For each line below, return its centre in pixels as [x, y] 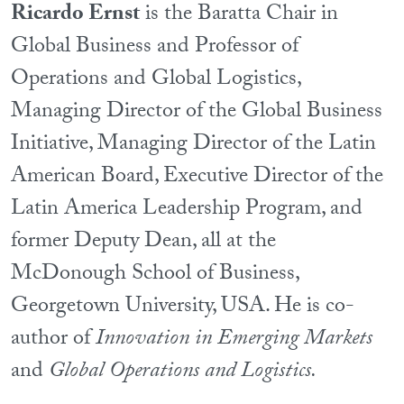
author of [53, 340]
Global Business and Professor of [155, 48]
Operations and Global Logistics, [156, 80]
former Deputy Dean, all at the [143, 243]
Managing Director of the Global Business [197, 113]
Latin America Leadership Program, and [187, 210]
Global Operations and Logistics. [183, 372]
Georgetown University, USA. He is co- [183, 308]
